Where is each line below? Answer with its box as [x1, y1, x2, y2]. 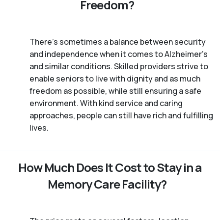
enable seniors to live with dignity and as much [29, 73, 200, 84]
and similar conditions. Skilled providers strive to [29, 60, 208, 72]
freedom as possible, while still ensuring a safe [29, 85, 201, 96]
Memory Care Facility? [47, 175, 167, 192]
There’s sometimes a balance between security [29, 36, 206, 47]
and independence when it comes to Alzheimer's [29, 48, 208, 59]
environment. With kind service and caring [29, 97, 183, 109]
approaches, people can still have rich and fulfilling [29, 110, 213, 121]
